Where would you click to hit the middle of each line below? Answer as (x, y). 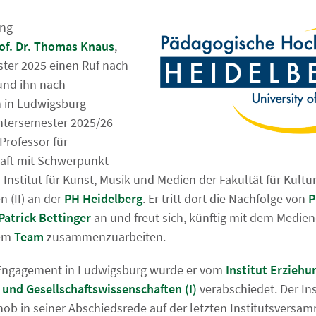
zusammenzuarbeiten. (105, 237)
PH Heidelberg (103, 199)
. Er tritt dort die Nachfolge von (225, 199)
